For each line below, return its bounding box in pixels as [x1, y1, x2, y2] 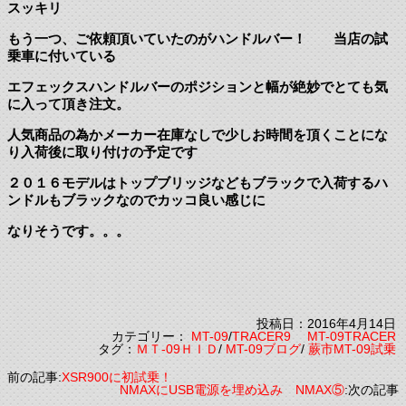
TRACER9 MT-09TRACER [232, 329, 396, 344]
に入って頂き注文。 [7, 96, 130, 112]
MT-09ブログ [226, 342, 301, 357]
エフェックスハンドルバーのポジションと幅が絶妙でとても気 [7, 79, 388, 95]
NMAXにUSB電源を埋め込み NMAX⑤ [120, 382, 344, 398]
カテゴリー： [111, 329, 191, 344]
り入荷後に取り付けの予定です [7, 144, 198, 160]
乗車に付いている [7, 48, 116, 64]
